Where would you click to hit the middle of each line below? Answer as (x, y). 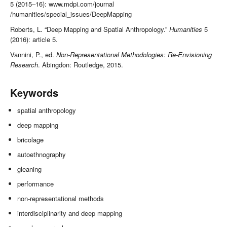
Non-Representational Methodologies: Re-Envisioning (134, 55)
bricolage (31, 140)
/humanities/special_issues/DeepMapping (71, 14)
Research (24, 65)
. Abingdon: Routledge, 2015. (81, 65)
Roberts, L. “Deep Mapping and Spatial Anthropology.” (90, 29)
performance (36, 184)
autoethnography (42, 155)
